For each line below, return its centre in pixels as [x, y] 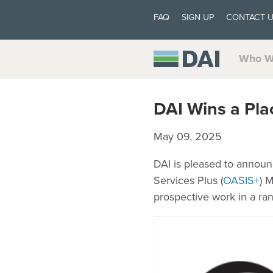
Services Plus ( [188, 181]
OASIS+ [241, 181]
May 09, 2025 [188, 137]
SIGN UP [198, 17]
